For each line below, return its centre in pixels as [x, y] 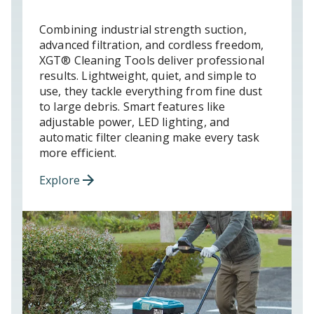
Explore [60, 180]
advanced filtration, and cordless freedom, [152, 45]
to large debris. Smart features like [132, 106]
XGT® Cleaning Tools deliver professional [152, 60]
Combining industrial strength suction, [143, 29]
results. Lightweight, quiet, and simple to [148, 75]
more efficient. [78, 152]
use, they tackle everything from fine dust [151, 91]
